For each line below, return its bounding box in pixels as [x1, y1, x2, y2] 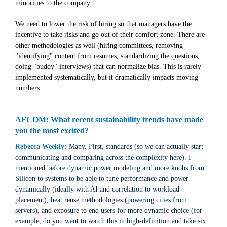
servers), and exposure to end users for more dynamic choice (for [15, 207, 202, 214]
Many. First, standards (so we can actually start [69, 143, 203, 150]
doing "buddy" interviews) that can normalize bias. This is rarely [15, 63, 201, 70]
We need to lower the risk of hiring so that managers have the [15, 20, 192, 28]
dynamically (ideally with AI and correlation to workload [15, 185, 179, 193]
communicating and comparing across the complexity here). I [15, 154, 191, 161]
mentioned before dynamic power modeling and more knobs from [15, 164, 204, 172]
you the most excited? [15, 126, 89, 135]
